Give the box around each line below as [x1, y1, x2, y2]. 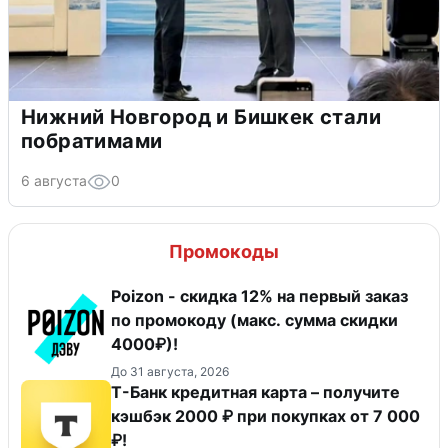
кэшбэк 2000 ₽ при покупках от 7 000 [111, 405, 420, 426]
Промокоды [169, 240, 279, 262]
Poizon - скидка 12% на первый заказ [111, 285, 408, 306]
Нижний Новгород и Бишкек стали [21, 104, 381, 129]
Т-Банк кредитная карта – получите [111, 381, 400, 402]
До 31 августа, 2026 [111, 363, 229, 379]
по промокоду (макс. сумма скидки [111, 309, 398, 330]
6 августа [21, 171, 87, 189]
